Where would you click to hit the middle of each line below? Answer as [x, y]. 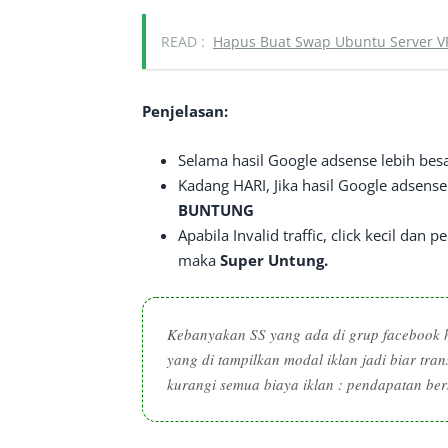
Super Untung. [274, 259]
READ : [183, 41]
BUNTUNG [216, 209]
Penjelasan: [185, 110]
